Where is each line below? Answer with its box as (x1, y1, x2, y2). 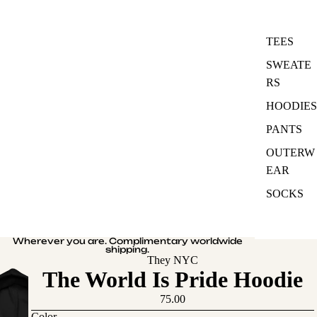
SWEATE (266, 59, 311, 71)
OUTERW (266, 146, 315, 159)
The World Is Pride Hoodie (42, 267, 303, 293)
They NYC (147, 254, 198, 267)
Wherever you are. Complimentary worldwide (12, 236, 243, 247)
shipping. (105, 244, 149, 255)
